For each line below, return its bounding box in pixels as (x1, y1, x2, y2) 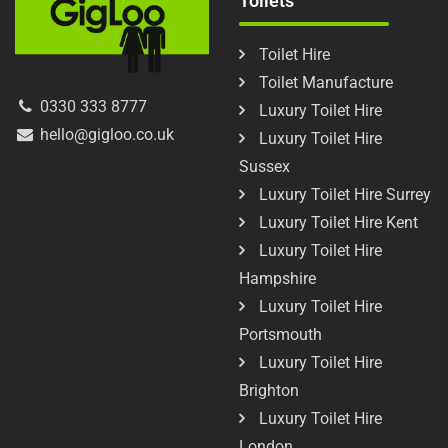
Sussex (239, 156, 290, 176)
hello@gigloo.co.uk (35, 124, 174, 144)
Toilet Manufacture (259, 72, 393, 92)
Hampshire (239, 268, 316, 288)
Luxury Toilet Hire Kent (259, 212, 418, 232)
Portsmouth (239, 324, 322, 344)
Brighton (239, 380, 299, 400)
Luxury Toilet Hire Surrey (259, 184, 431, 204)
